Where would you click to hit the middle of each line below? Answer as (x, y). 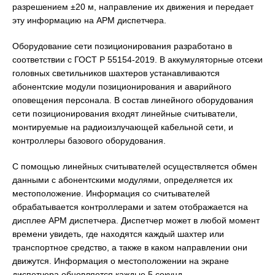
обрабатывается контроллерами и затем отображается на (130, 207)
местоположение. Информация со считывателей (111, 193)
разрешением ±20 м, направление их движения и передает (133, 6)
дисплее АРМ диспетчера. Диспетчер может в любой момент (136, 220)
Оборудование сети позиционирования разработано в (122, 46)
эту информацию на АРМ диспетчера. (89, 20)
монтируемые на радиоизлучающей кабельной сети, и (123, 127)
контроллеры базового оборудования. (89, 140)
